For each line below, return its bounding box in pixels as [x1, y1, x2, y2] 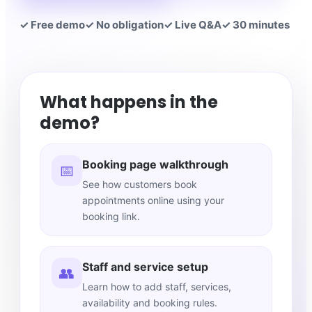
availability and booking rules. [82, 297, 217, 309]
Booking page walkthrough [82, 157, 228, 172]
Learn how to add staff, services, [82, 281, 231, 293]
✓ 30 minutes [221, 18, 290, 32]
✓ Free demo [19, 18, 85, 32]
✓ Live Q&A [164, 18, 221, 32]
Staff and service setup [82, 260, 208, 274]
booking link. [82, 210, 140, 223]
